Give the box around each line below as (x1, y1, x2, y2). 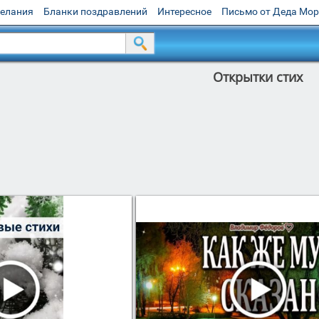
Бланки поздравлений (43, 6, 147, 17)
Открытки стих (212, 68, 303, 85)
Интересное (157, 6, 211, 17)
